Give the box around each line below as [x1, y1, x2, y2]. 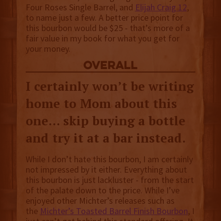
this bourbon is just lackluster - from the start [25, 174, 194, 186]
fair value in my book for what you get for [25, 33, 180, 44]
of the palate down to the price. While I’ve [25, 184, 180, 196]
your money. [25, 43, 71, 55]
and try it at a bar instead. [25, 130, 185, 147]
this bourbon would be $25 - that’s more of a [25, 22, 190, 34]
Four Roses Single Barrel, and [25, 1, 135, 13]
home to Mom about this [25, 95, 177, 112]
